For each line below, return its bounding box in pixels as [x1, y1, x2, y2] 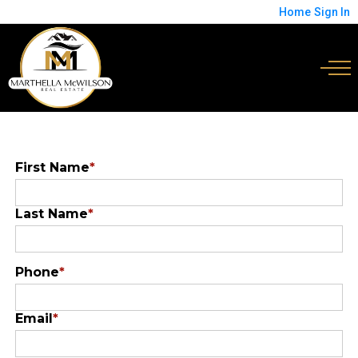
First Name [14, 160, 89, 175]
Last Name [14, 206, 88, 221]
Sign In [314, 6, 350, 18]
